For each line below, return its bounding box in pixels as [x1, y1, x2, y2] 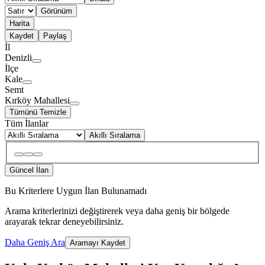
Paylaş [43, 31, 67, 41]
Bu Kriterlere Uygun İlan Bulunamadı [5, 185, 147, 196]
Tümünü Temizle [9, 108, 66, 117]
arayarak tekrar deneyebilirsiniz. [5, 216, 124, 227]
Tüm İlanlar [5, 118, 49, 129]
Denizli [5, 53, 32, 63]
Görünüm [41, 7, 72, 16]
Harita [9, 19, 30, 28]
